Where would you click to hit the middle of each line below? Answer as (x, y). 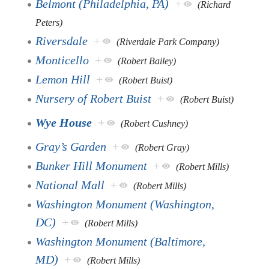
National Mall (70, 185)
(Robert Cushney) (155, 123)
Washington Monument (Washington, (125, 204)
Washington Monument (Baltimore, (121, 241)
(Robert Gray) (162, 147)
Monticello (62, 60)
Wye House (64, 122)
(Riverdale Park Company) (168, 41)
